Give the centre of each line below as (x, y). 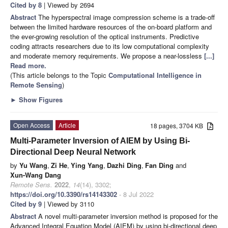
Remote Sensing (36, 84)
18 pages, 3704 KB (179, 125)
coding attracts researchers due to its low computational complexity (110, 46)
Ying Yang (87, 165)
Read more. (28, 65)
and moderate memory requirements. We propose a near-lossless (107, 55)
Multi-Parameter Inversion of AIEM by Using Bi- (100, 140)
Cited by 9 (26, 204)
